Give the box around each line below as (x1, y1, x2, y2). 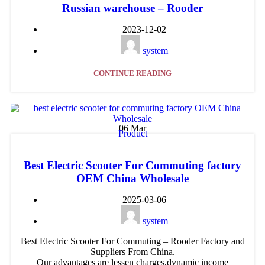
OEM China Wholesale (76, 172, 189, 185)
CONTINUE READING (93, 68, 172, 77)
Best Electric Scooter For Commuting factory (24, 159, 241, 172)
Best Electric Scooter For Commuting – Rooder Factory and (20, 236, 245, 247)
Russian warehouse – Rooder (62, 1, 203, 14)
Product (118, 128, 147, 138)
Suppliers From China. (90, 247, 175, 257)
